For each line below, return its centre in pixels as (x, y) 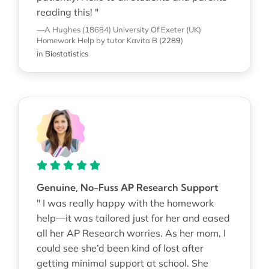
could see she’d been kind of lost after (120, 248)
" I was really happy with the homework (125, 203)
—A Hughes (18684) (74, 29)
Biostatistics (66, 53)
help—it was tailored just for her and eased (133, 218)
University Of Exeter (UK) (157, 29)
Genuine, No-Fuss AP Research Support (127, 187)
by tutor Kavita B (126, 40)
